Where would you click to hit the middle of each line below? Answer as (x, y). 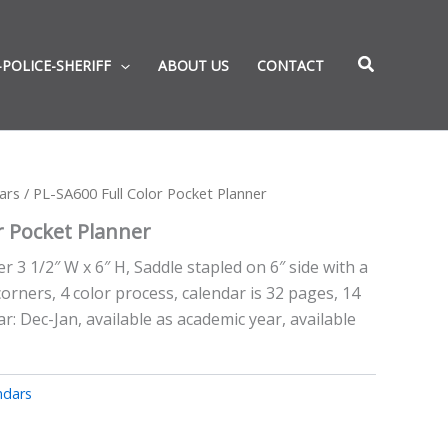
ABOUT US (193, 65)
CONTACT (290, 65)
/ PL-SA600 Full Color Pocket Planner (143, 193)
